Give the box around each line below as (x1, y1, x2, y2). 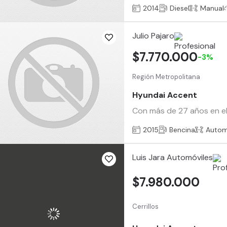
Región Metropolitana (132, 72, 201, 82)
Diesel (170, 3, 190, 13)
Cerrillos (132, 202, 159, 211)
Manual (200, 3, 224, 13)
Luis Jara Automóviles (132, 152, 213, 163)
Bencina (169, 125, 196, 134)
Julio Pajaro (132, 30, 175, 41)
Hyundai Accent (132, 89, 198, 100)
